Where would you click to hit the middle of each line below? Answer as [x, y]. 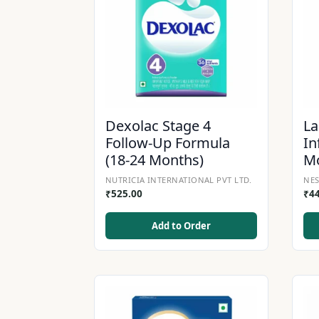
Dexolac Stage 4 [158, 126]
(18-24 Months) [155, 160]
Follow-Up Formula [168, 143]
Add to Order [181, 226]
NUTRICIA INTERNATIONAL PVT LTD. [179, 180]
